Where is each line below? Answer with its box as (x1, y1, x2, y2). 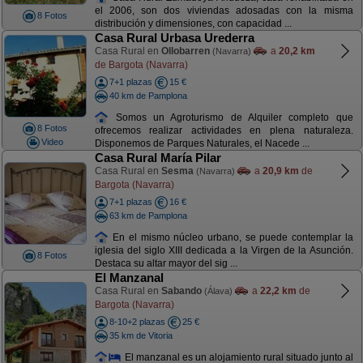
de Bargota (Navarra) (94, 58, 188, 70)
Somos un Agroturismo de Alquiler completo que (109, 111, 353, 123)
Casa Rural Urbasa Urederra (94, 31, 254, 45)
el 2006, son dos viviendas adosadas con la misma (94, 5, 353, 17)
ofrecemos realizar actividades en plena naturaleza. (94, 125, 353, 137)
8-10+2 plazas (109, 317, 165, 327)
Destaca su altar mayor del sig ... (94, 258, 237, 270)
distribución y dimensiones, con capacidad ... (94, 18, 292, 30)
